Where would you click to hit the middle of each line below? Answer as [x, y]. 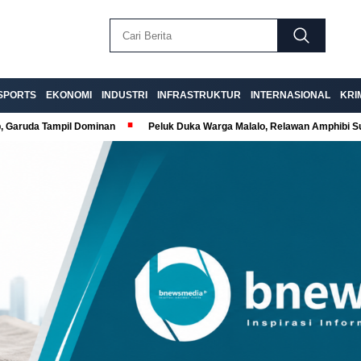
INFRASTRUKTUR [199, 95]
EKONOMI [69, 95]
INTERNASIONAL [290, 95]
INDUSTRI [124, 95]
